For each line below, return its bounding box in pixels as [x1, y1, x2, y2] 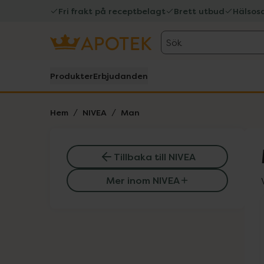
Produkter [50, 70, 93, 81]
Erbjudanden [93, 70, 148, 81]
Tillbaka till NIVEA [113, 150, 196, 163]
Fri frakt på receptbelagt [58, 5, 166, 16]
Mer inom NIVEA [105, 174, 180, 187]
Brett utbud [174, 5, 225, 16]
